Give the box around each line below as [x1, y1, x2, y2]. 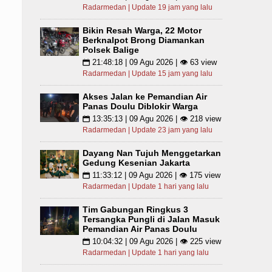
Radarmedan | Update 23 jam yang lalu [83, 126, 212, 134]
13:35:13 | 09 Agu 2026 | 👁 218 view [90, 114, 221, 123]
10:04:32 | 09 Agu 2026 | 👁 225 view [90, 237, 221, 246]
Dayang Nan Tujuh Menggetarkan [83, 148, 221, 158]
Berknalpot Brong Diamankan [83, 35, 205, 45]
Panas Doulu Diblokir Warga [83, 101, 198, 111]
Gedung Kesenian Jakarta [83, 158, 190, 168]
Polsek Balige [83, 45, 139, 55]
